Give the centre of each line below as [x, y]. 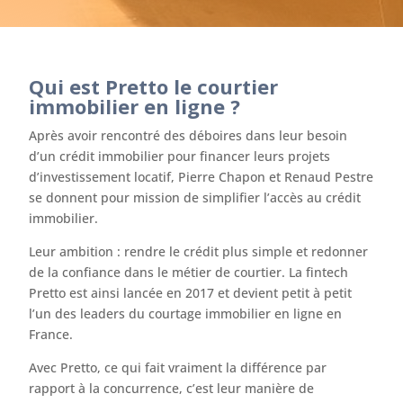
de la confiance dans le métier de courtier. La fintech [189, 272]
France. [51, 334]
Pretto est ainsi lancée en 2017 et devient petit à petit [191, 292]
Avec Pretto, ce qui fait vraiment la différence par [178, 367]
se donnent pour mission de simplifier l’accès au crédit [195, 197]
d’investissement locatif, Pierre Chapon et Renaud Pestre [201, 176]
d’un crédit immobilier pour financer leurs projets [180, 156]
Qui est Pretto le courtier [154, 86]
